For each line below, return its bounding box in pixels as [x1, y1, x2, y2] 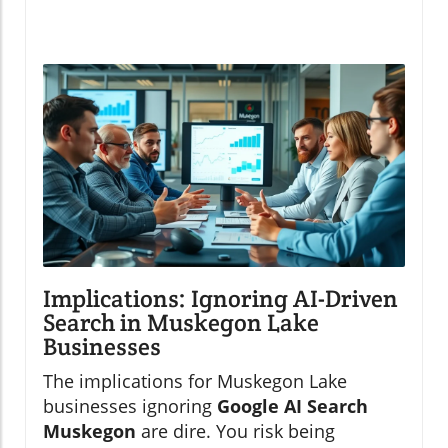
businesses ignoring [43, 394, 217, 419]
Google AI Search [217, 394, 368, 419]
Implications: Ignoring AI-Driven [43, 283, 398, 315]
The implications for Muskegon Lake [43, 369, 347, 394]
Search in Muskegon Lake [43, 307, 319, 339]
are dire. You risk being [136, 419, 335, 444]
